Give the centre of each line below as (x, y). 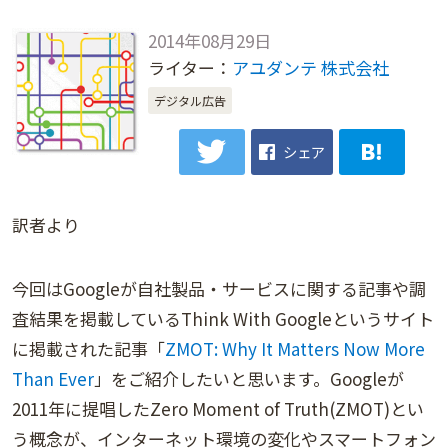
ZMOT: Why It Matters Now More (295, 349)
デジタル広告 (190, 101)
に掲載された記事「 (88, 349)
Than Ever (53, 379)
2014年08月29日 (209, 40)
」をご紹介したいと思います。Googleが (249, 379)
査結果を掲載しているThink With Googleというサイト (223, 319)
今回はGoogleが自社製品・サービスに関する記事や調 (219, 289)
